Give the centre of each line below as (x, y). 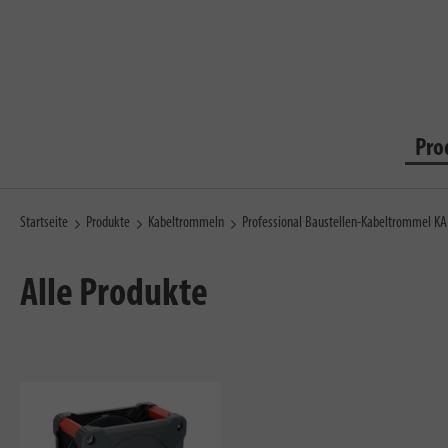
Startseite (44, 223)
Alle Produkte (114, 295)
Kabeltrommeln (186, 223)
